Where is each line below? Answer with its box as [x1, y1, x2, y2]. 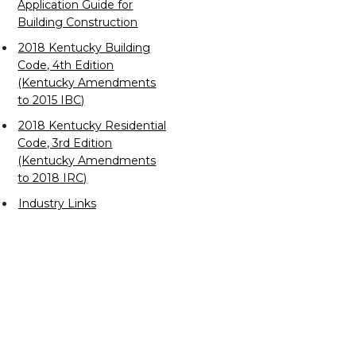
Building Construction [17, 14, 138, 29]
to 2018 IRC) [17, 170, 87, 185]
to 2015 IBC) [17, 92, 85, 107]
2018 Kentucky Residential [17, 118, 166, 133]
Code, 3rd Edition [17, 135, 113, 150]
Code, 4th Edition [17, 57, 114, 72]
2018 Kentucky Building [17, 40, 150, 55]
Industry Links [17, 195, 96, 211]
